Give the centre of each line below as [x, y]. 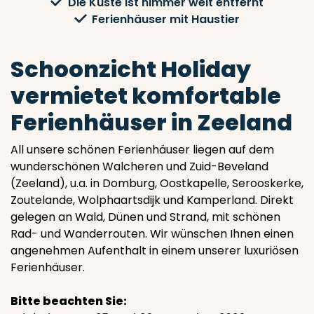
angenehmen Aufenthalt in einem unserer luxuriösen [155, 251]
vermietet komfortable [146, 96]
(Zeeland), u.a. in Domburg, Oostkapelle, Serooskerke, [157, 183]
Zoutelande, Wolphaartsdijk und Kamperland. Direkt [152, 200]
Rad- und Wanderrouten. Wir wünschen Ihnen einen [152, 234]
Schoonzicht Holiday [131, 69]
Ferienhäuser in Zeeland [151, 122]
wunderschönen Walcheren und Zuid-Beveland [139, 166]
